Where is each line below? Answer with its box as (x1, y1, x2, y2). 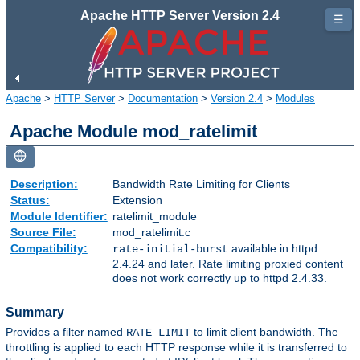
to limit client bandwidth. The (190, 325, 338, 339)
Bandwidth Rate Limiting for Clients (112, 177, 290, 190)
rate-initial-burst (112, 242, 228, 256)
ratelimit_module (112, 209, 197, 223)
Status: (10, 193, 50, 207)
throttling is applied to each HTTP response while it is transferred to (6, 341, 347, 354)
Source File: (10, 225, 76, 239)
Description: (10, 177, 78, 190)
